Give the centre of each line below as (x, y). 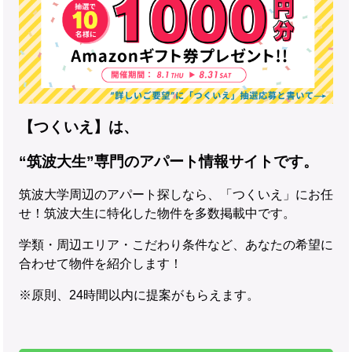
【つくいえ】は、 (79, 127)
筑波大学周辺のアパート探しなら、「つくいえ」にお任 (176, 195)
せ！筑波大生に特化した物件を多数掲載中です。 (157, 214)
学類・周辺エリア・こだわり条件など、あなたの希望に (176, 245)
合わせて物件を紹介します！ (101, 264)
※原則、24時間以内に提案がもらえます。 (139, 295)
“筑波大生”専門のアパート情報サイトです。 (169, 162)
